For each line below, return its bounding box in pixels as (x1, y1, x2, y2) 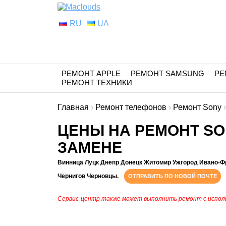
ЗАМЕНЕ (58, 139, 122, 156)
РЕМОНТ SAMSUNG (131, 69, 204, 78)
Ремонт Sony (173, 103, 221, 111)
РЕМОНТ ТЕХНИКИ (62, 78, 132, 87)
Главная (58, 103, 89, 111)
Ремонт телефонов (95, 103, 166, 111)
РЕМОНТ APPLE (62, 69, 121, 78)
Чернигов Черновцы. (58, 173, 120, 180)
